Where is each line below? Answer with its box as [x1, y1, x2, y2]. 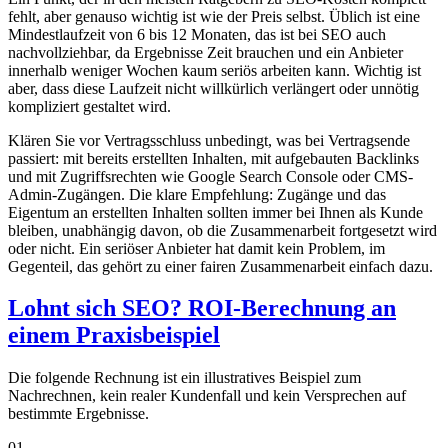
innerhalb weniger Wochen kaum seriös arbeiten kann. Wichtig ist [8, 61, 421, 79]
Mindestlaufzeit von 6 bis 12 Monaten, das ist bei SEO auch [8, 25, 386, 43]
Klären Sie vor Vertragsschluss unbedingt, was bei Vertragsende [8, 131, 410, 149]
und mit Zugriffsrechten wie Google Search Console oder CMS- [8, 167, 413, 185]
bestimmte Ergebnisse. [8, 405, 149, 423]
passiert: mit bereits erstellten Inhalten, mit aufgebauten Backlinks [8, 149, 419, 167]
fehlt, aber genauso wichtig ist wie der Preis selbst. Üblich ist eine [8, 7, 420, 25]
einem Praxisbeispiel [8, 322, 220, 349]
